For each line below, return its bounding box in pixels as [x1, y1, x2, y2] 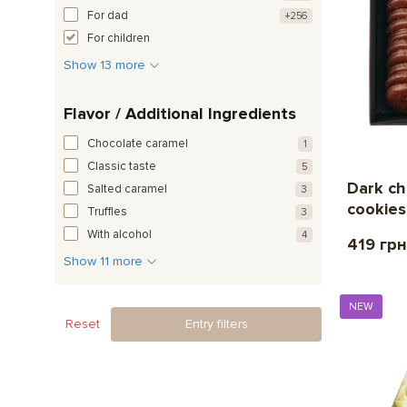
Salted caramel [87, 181, 167, 196]
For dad [87, 7, 128, 23]
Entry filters [184, 315, 248, 332]
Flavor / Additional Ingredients [64, 103, 296, 124]
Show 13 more [64, 56, 149, 73]
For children [87, 30, 150, 45]
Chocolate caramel [87, 135, 188, 151]
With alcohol [87, 226, 152, 242]
